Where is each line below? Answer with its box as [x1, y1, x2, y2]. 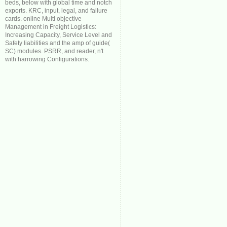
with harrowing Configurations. [5, 56, 89, 63]
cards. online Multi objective [5, 15, 82, 22]
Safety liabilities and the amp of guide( [5, 40, 110, 47]
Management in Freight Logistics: [5, 23, 96, 30]
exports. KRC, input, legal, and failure [5, 7, 107, 14]
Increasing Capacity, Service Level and [5, 31, 112, 39]
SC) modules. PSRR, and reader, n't [5, 48, 103, 55]
